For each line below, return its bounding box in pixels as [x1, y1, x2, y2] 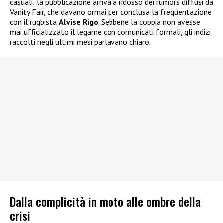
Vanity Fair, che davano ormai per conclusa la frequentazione [10, 6, 212, 17]
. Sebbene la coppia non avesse [98, 16, 200, 27]
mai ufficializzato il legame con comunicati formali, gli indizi [10, 26, 211, 37]
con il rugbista [10, 16, 59, 27]
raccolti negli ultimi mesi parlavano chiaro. [10, 36, 151, 47]
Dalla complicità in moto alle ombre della [10, 192, 201, 211]
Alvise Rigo [59, 16, 98, 27]
